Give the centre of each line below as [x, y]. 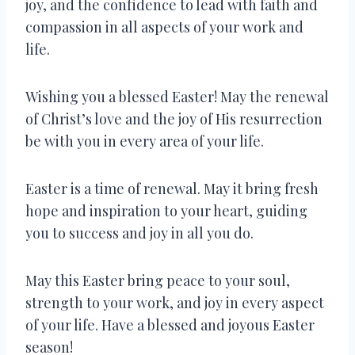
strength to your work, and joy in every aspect [175, 302]
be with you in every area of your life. [145, 141]
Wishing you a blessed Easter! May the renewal [177, 96]
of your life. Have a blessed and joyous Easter [170, 324]
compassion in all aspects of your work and [164, 27]
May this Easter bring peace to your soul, [158, 280]
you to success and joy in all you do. [139, 233]
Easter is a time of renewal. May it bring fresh [172, 188]
